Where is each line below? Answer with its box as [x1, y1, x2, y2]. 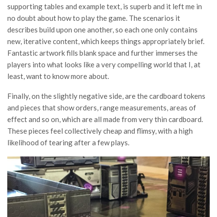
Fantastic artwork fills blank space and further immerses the [7, 48, 198, 58]
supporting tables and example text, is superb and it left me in [7, 2, 202, 11]
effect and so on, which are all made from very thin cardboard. [7, 115, 203, 124]
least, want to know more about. [7, 72, 109, 81]
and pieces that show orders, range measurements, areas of [7, 103, 196, 112]
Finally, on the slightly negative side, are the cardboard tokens [7, 92, 205, 101]
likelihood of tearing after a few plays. [7, 138, 129, 147]
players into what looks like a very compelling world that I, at [7, 60, 201, 69]
